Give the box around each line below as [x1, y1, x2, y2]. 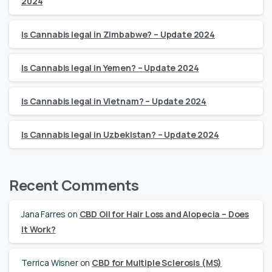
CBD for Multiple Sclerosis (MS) [92, 256, 222, 268]
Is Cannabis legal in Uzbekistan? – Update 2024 [21, 128, 219, 140]
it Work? [21, 223, 56, 235]
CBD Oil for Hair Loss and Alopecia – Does [79, 208, 250, 220]
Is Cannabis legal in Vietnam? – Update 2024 [21, 95, 207, 107]
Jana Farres [21, 208, 66, 220]
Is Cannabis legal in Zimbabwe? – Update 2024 [21, 28, 215, 40]
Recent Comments [9, 174, 139, 195]
